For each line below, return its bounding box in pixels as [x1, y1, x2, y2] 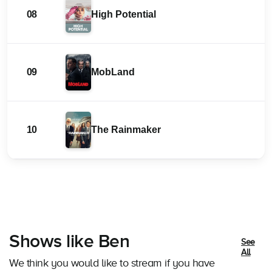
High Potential [91, 9, 156, 20]
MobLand [91, 67, 135, 78]
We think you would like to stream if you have [9, 257, 215, 270]
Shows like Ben [9, 231, 129, 253]
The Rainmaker [91, 124, 161, 135]
